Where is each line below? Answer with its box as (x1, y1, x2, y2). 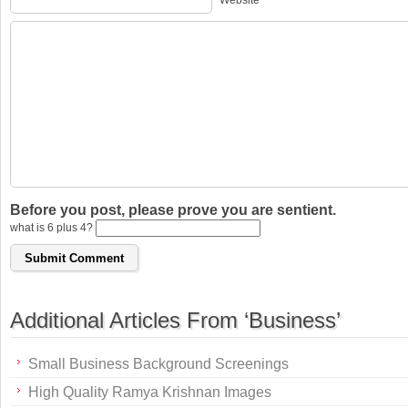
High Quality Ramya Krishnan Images (28, 383, 271, 401)
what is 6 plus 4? (10, 221, 96, 234)
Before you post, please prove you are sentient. (10, 201, 336, 218)
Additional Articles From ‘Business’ (10, 309, 341, 333)
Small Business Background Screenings (28, 355, 289, 372)
